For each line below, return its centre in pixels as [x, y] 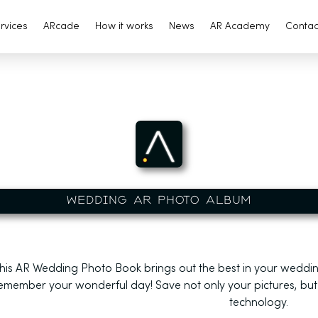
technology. [258, 303]
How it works [124, 26]
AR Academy [240, 26]
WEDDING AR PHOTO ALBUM [159, 201]
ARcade [61, 26]
